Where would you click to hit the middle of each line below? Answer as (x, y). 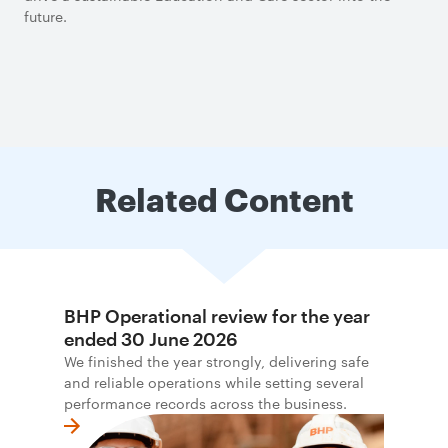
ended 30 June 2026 (151, 339)
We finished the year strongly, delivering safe (216, 361)
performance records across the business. (205, 403)
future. (45, 16)
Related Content (224, 197)
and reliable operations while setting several (214, 382)
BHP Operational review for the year (217, 316)
